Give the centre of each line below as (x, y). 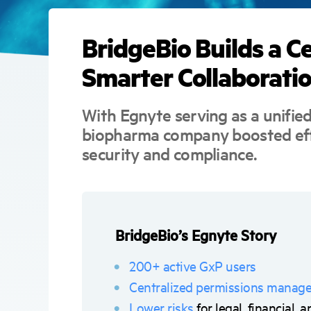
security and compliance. (170, 154)
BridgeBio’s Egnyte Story (196, 235)
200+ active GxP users (193, 266)
